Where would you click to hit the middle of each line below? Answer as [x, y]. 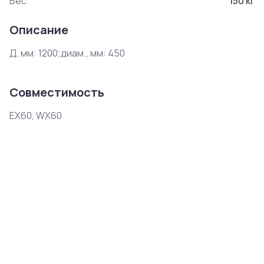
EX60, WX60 [36, 115]
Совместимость [57, 92]
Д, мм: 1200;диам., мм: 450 [67, 53]
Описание [39, 30]
